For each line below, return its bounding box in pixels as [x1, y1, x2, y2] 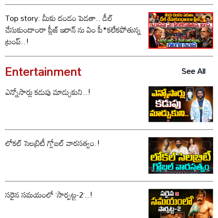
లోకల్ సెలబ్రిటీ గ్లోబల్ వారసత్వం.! [5, 135, 100, 151]
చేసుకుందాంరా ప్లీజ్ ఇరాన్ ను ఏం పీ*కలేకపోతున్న [5, 21, 141, 37]
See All [182, 63, 205, 79]
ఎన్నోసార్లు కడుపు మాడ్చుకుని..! [5, 84, 91, 100]
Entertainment [5, 59, 81, 83]
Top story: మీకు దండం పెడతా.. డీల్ [5, 10, 113, 26]
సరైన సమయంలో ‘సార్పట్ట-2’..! [5, 187, 93, 203]
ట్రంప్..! [5, 33, 29, 49]
